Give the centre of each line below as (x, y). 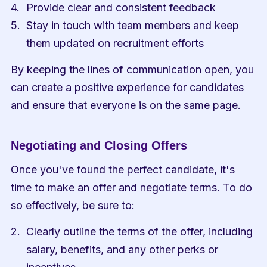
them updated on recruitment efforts (115, 43)
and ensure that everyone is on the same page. (126, 105)
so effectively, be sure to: (73, 205)
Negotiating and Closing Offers (99, 145)
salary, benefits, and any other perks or (122, 249)
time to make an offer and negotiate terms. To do (132, 187)
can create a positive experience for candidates (128, 87)
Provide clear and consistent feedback (121, 7)
